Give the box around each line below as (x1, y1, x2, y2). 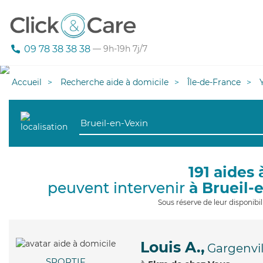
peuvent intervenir (48, 179, 189, 197)
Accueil (12, 77, 42, 87)
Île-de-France (187, 77, 241, 87)
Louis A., (140, 238, 205, 256)
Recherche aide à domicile (60, 77, 168, 87)
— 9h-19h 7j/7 (90, 43, 147, 55)
